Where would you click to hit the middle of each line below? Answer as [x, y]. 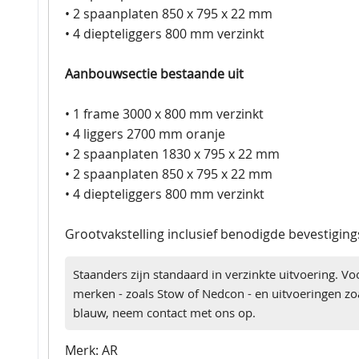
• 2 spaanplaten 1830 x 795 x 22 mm [172, 153]
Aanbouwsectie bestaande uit [154, 73]
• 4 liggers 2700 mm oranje [145, 133]
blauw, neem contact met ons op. [164, 312]
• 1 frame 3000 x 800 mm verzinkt [164, 113]
